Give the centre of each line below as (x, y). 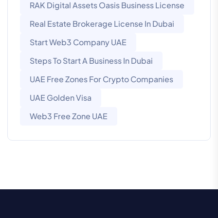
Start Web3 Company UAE (78, 42)
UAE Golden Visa (61, 98)
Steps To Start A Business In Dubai (91, 61)
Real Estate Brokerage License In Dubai (102, 24)
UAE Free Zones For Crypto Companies (101, 79)
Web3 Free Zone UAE (69, 116)
